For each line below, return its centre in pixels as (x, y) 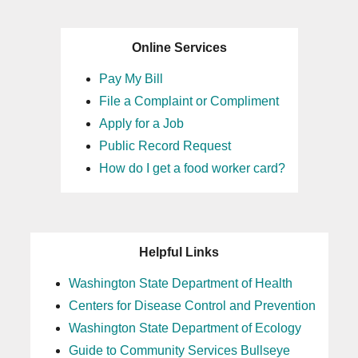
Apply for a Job (141, 123)
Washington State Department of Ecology (185, 328)
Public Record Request (165, 146)
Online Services (179, 48)
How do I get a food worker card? (192, 168)
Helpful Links (179, 252)
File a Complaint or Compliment (189, 101)
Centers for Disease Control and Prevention (192, 306)
